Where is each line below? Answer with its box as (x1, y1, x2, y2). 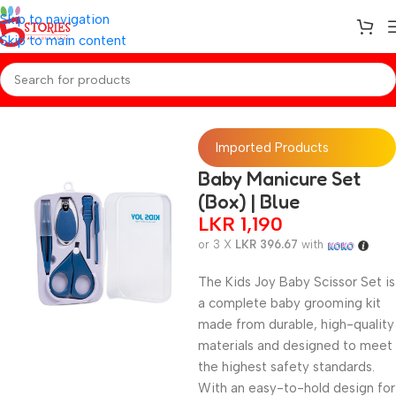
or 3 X (198, 238, 235, 251)
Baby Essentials (41, 92, 135, 108)
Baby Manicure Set (198, 167, 361, 190)
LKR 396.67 (235, 238, 298, 251)
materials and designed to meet (198, 338, 392, 354)
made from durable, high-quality (198, 316, 394, 332)
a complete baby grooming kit (198, 295, 381, 311)
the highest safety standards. (198, 359, 375, 375)
